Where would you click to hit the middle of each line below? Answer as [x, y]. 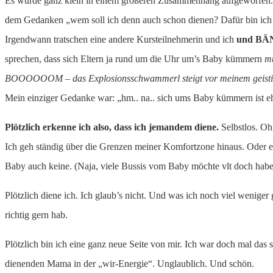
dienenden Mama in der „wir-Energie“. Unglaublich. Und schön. [129, 263]
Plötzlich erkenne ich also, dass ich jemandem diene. [112, 127]
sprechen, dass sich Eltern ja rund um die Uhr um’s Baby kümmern [135, 58]
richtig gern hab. [36, 214]
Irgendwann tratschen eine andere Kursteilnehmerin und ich [121, 39]
